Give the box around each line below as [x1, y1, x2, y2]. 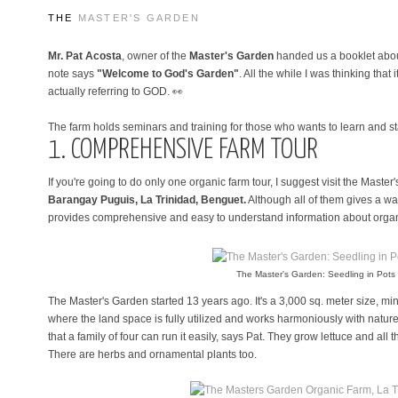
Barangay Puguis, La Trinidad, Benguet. [48, 193, 246, 206]
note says [48, 67, 97, 80]
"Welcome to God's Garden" [97, 67, 239, 80]
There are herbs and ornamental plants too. [48, 347, 257, 361]
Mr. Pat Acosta [48, 49, 122, 62]
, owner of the [122, 49, 189, 62]
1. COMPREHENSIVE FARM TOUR [48, 136, 318, 164]
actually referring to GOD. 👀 [48, 84, 183, 98]
